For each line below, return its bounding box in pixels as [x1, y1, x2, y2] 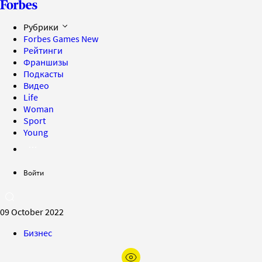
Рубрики [23, 21, 60, 33]
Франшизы [23, 56, 68, 68]
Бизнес [23, 227, 52, 239]
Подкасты [23, 68, 64, 80]
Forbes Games [23, 33, 81, 44]
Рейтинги [23, 44, 63, 56]
